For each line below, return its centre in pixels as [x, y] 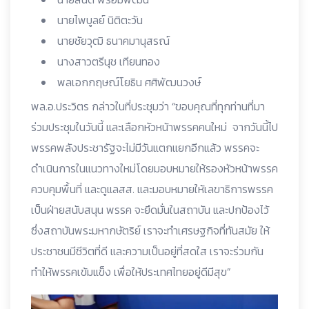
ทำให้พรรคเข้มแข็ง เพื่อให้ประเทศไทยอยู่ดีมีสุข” [131, 272]
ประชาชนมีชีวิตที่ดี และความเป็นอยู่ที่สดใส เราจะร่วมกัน [147, 251]
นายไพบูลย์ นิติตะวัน [103, 20]
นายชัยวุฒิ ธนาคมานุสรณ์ [113, 41]
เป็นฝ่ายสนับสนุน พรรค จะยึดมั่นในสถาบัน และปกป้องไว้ [150, 210]
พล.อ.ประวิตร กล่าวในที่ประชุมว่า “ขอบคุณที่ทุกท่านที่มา [148, 106]
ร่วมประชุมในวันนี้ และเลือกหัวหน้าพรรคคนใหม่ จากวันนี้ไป [154, 127]
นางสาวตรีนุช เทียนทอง [111, 61]
